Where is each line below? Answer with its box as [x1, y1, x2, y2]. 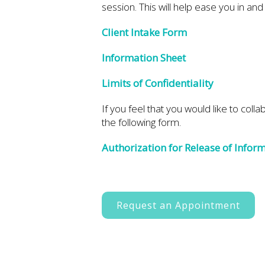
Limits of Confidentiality [102, 76, 214, 90]
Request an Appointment [117, 199, 240, 212]
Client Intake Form [102, 25, 187, 39]
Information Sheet [102, 51, 186, 64]
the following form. [102, 115, 181, 129]
